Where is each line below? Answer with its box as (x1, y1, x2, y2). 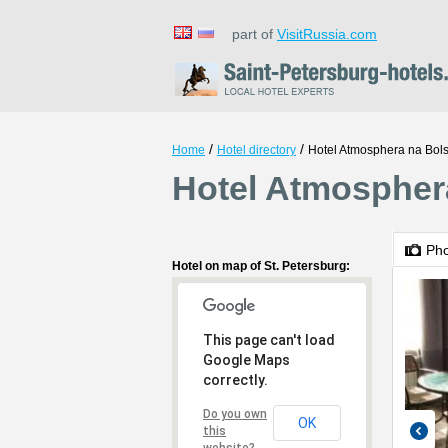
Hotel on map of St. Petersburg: (172, 259, 350, 273)
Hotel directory (217, 143, 296, 157)
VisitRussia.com (277, 26, 377, 42)
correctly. (203, 372, 268, 388)
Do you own (203, 407, 267, 421)
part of (220, 26, 277, 42)
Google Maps (203, 352, 290, 368)
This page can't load (203, 332, 335, 348)
